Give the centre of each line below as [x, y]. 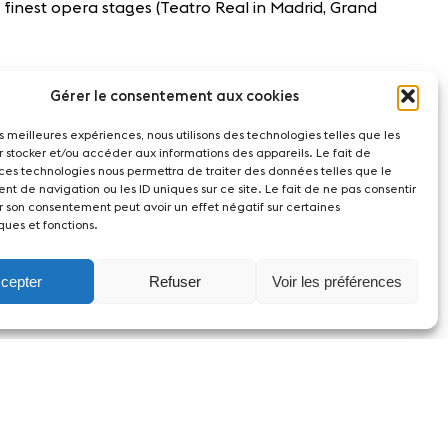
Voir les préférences [336, 281]
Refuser [174, 281]
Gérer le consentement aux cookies [175, 96]
